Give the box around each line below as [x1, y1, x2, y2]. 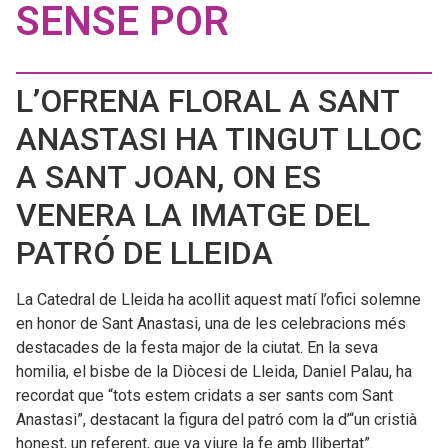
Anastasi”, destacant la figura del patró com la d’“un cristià [16, 409, 417, 429]
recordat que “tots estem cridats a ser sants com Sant [16, 385, 393, 405]
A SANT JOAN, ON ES [16, 157, 321, 196]
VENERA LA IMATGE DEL [16, 195, 370, 234]
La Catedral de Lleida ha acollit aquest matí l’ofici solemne [16, 289, 421, 309]
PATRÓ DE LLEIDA [16, 233, 273, 272]
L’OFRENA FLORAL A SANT [16, 81, 399, 120]
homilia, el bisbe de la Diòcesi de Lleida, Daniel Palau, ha [16, 361, 412, 381]
